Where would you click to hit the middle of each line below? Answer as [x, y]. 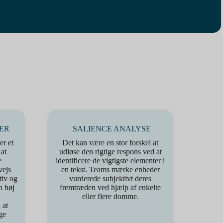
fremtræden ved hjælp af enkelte [110, 187]
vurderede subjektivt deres [110, 178]
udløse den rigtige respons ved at [110, 152]
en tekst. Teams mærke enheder [110, 169]
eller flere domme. [110, 196]
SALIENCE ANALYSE [111, 129]
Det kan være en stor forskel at [110, 143]
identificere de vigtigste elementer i [110, 161]
